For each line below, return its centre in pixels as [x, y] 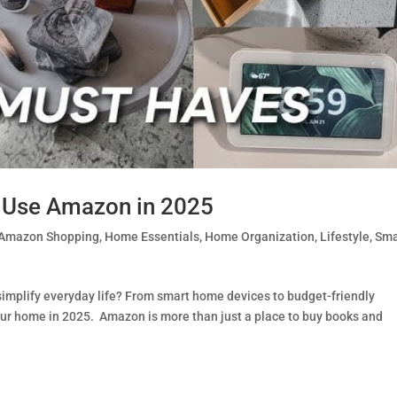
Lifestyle [345, 237]
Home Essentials [152, 237]
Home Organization [260, 237]
